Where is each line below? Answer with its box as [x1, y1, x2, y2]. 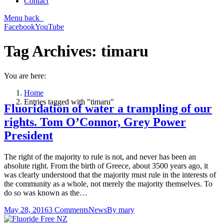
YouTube [35, 22, 64, 31]
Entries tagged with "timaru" [24, 97, 114, 106]
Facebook [4, 22, 35, 31]
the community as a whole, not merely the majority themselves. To [4, 179, 212, 188]
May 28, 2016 [4, 205, 48, 214]
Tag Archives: [4, 42, 101, 60]
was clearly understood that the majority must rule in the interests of [4, 170, 216, 179]
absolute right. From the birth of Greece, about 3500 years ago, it [4, 161, 208, 170]
